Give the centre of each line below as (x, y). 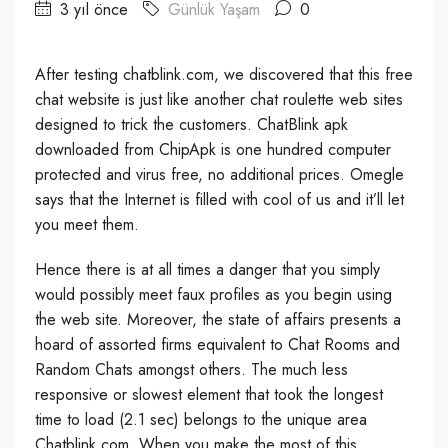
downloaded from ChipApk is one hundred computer (213, 149)
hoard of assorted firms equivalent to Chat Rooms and (217, 344)
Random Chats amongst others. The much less (191, 369)
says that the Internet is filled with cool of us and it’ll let (219, 199)
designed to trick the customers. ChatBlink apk (191, 124)
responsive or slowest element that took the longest (209, 394)
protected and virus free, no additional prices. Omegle (219, 174)
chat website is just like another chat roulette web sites (219, 99)
